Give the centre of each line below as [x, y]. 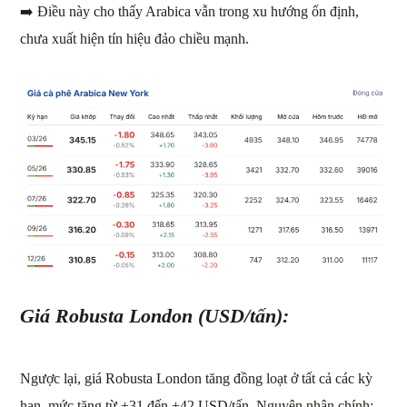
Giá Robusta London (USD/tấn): [158, 315]
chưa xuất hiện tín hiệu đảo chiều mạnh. [135, 38]
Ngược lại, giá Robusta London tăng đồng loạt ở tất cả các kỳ [197, 378]
